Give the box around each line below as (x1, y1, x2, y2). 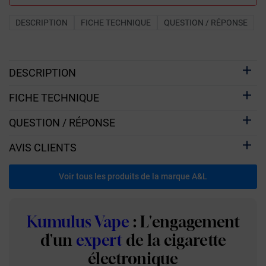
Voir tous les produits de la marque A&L (59, 171, 207, 181)
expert (75, 230, 122, 249)
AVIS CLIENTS (9, 141, 77, 154)
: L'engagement (129, 212, 240, 231)
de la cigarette (122, 230, 226, 249)
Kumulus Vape (26, 212, 129, 231)
